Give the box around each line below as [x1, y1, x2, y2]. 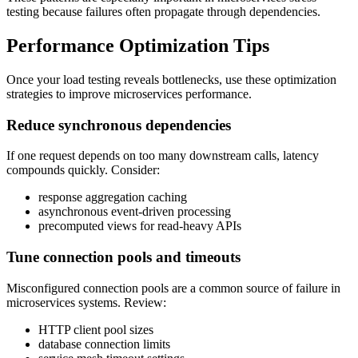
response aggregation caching [38, 190, 187, 205]
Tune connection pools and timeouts [6, 248, 241, 265]
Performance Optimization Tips [6, 34, 269, 56]
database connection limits [38, 336, 170, 351]
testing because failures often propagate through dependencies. [6, 4, 320, 18]
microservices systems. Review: [6, 295, 166, 309]
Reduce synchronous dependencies [6, 116, 231, 133]
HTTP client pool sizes [38, 322, 153, 336]
